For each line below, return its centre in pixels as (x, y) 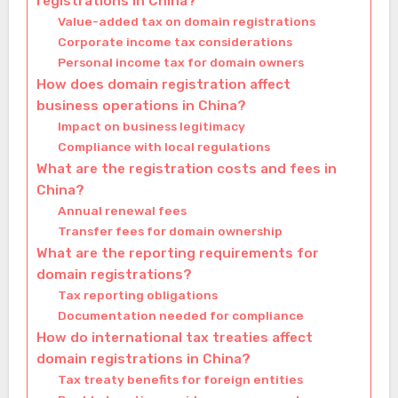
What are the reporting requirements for (177, 254)
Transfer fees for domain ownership (170, 231)
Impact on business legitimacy (151, 127)
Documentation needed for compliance (180, 316)
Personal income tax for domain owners (180, 63)
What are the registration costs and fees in (186, 169)
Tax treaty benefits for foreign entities (180, 380)
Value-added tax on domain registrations (186, 22)
